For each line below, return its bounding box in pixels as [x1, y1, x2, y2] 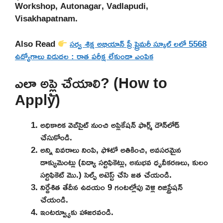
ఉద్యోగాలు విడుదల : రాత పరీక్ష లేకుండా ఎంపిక [15, 47, 153, 64]
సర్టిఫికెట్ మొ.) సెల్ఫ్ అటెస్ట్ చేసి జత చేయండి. [40, 166, 172, 183]
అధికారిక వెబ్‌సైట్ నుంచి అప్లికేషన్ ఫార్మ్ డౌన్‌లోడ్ [40, 116, 180, 133]
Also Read [15, 35, 58, 52]
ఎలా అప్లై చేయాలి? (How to [15, 69, 167, 97]
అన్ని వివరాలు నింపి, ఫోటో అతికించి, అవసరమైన [40, 141, 181, 158]
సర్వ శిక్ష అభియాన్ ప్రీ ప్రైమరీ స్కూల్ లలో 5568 [70, 35, 207, 52]
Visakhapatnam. [15, 10, 78, 27]
